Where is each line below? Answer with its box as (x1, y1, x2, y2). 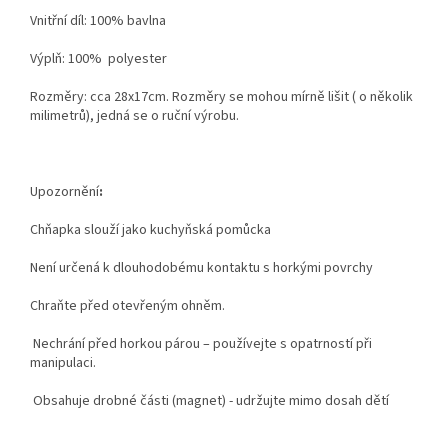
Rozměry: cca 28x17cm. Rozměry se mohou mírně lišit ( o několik (30, 86, 413, 107)
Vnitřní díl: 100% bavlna (30, 10, 166, 31)
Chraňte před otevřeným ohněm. (30, 295, 225, 316)
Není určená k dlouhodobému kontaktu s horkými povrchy (30, 257, 373, 278)
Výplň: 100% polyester (30, 48, 167, 69)
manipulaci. (30, 352, 96, 373)
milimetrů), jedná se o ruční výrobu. (30, 105, 242, 126)
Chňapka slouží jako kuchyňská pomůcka (30, 219, 271, 240)
